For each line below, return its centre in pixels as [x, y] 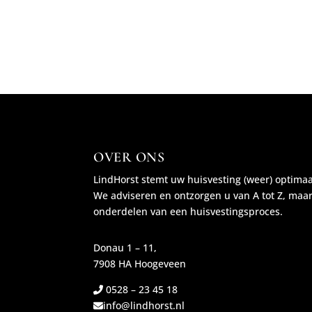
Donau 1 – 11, [125, 248]
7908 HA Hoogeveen [140, 264]
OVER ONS [129, 157]
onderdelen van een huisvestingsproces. [188, 211]
